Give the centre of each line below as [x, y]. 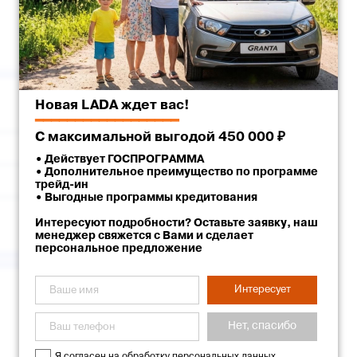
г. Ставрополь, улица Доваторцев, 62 [186, 180]
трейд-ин [62, 185]
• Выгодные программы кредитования [146, 198]
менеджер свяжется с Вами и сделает [144, 236]
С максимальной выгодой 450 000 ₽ [160, 137]
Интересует [262, 290]
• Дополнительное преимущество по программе [177, 173]
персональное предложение [119, 249]
